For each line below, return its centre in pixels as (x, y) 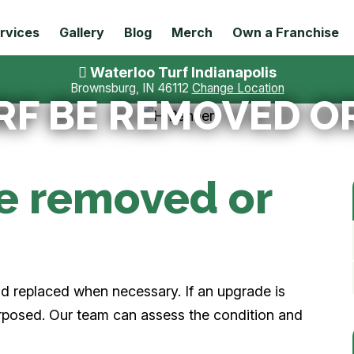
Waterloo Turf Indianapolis (181, 72)
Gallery (82, 32)
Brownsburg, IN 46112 (131, 88)
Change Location (238, 88)
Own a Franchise (286, 32)
